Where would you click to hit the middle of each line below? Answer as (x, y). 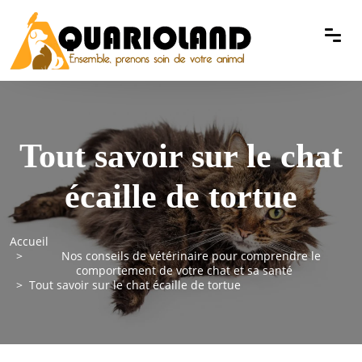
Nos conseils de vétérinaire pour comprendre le (191, 256)
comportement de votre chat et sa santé (184, 270)
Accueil (29, 241)
